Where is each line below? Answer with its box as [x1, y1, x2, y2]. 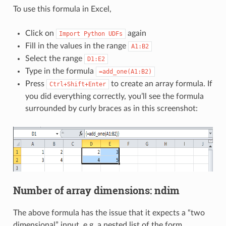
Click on [25, 29, 56, 38]
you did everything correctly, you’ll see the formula [25, 92, 204, 101]
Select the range [25, 54, 84, 63]
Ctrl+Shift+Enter [49, 81, 106, 88]
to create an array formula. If [108, 80, 212, 88]
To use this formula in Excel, [13, 5, 111, 14]
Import [59, 30, 80, 38]
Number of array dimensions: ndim [13, 184, 180, 197]
